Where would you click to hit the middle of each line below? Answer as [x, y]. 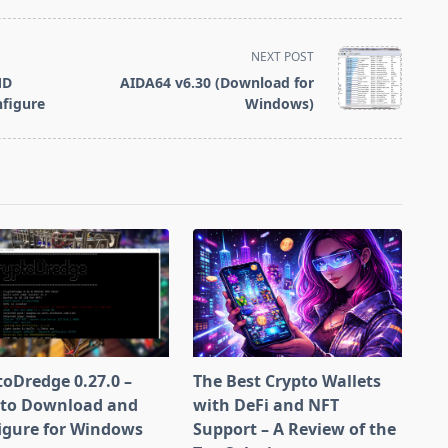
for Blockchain [69, 26]
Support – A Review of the [295, 428]
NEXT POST [283, 56]
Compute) [51, 47]
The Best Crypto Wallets [287, 380]
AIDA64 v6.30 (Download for [217, 82]
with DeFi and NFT [266, 404]
